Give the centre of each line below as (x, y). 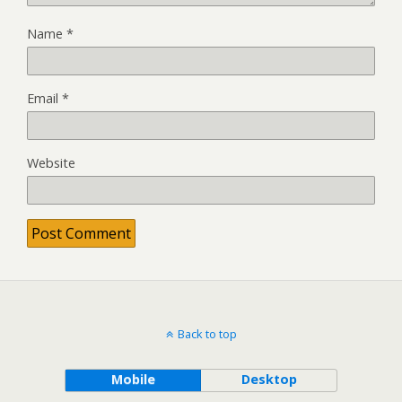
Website (51, 162)
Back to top (207, 333)
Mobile (133, 379)
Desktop (269, 379)
